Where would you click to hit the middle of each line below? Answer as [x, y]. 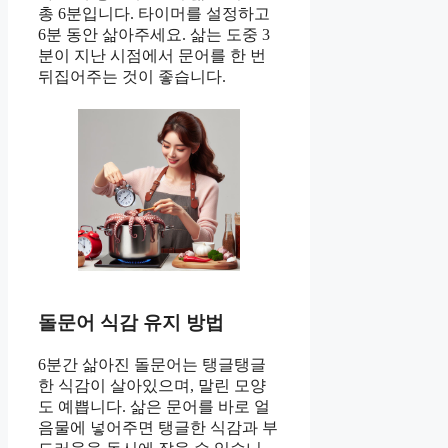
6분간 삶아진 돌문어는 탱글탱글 [152, 364]
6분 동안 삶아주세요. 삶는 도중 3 [154, 35]
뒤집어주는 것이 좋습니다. [132, 77]
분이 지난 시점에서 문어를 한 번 [152, 56]
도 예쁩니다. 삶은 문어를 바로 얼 [154, 406]
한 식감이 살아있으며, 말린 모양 [152, 385]
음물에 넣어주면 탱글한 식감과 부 [158, 427]
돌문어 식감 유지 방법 [131, 323]
